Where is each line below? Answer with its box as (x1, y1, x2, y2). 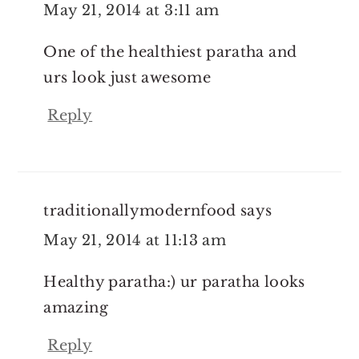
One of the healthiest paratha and (43, 42, 297, 61)
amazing (43, 298, 108, 317)
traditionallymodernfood (43, 201, 236, 220)
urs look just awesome (43, 68, 211, 87)
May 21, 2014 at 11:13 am (43, 231, 227, 249)
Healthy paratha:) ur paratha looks (43, 272, 305, 291)
